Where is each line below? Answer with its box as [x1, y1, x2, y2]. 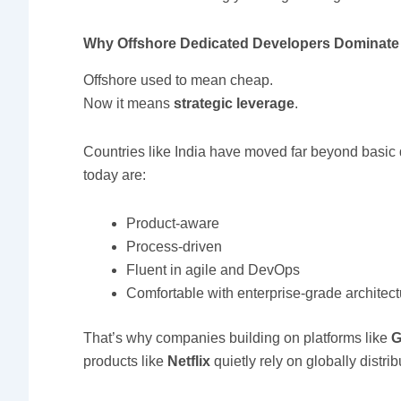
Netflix [167, 354, 211, 370]
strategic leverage [174, 96, 295, 112]
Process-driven [126, 239, 223, 255]
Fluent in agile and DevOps [126, 262, 301, 278]
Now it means [83, 96, 175, 112]
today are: [83, 167, 147, 183]
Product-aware [126, 216, 220, 232]
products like [83, 354, 168, 370]
